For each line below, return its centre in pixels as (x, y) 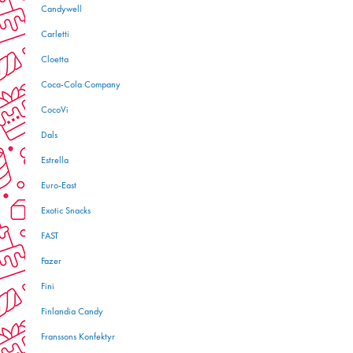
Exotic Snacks (66, 211)
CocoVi (55, 110)
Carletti (55, 35)
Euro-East (59, 186)
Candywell (61, 9)
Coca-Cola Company (81, 85)
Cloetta (55, 60)
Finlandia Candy (72, 312)
